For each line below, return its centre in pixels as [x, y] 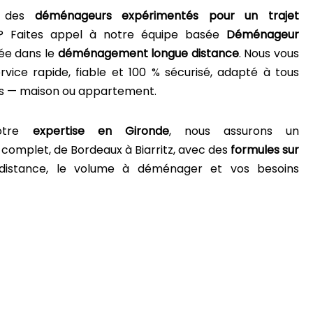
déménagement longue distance [148, 53]
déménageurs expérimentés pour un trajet [167, 16]
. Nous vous [269, 53]
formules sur [265, 150]
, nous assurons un [234, 131]
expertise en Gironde [101, 131]
